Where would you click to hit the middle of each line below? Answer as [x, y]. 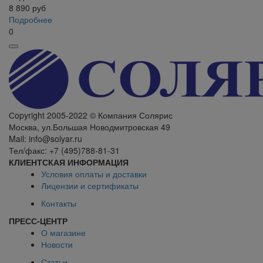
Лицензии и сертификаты [90, 185]
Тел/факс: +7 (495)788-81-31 [64, 150]
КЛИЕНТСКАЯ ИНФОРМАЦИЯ [69, 162]
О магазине [63, 232]
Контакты [59, 203]
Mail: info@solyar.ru [45, 138]
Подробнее [31, 19]
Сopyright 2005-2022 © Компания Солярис [91, 115]
